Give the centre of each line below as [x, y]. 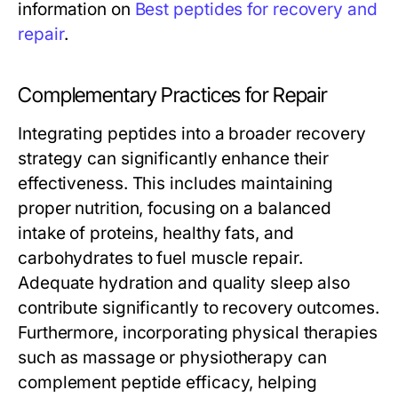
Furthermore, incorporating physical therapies [198, 333]
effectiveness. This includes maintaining [176, 183]
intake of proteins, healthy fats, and [156, 233]
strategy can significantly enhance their [174, 159]
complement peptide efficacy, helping [167, 382]
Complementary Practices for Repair [173, 95]
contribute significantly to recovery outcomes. [199, 308]
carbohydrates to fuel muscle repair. [160, 258]
